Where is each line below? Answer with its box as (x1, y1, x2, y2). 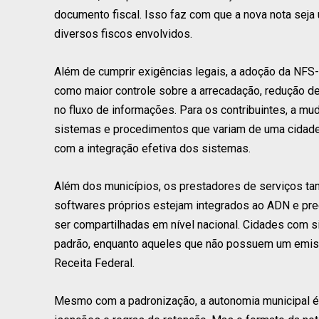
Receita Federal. (54, 256, 135, 270)
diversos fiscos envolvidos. (54, 26, 192, 41)
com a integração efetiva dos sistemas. (54, 141, 251, 155)
